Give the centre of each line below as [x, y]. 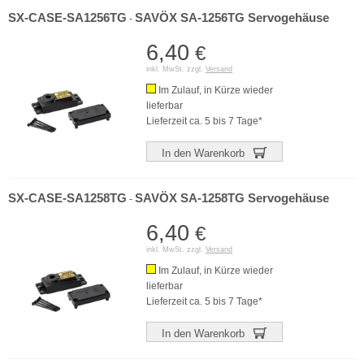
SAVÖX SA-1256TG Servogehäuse [232, 18]
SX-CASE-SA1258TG [67, 198]
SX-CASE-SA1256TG [67, 18]
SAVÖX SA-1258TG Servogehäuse [232, 198]
